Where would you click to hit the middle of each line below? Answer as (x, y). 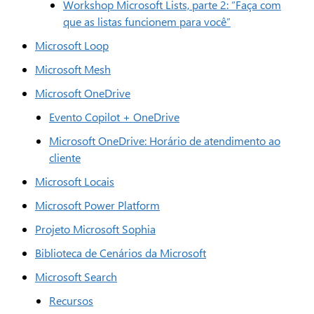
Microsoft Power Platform (97, 205)
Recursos (71, 300)
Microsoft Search (76, 277)
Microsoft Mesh (73, 69)
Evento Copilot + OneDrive (114, 117)
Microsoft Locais (75, 181)
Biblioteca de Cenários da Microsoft (121, 253)
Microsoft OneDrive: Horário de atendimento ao (165, 141)
